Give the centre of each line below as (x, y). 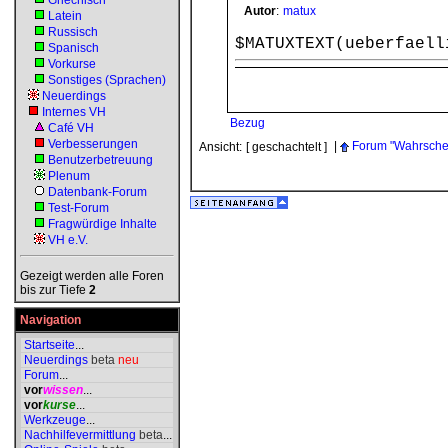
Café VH (71, 128)
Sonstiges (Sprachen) (107, 80)
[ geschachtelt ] (286, 147)
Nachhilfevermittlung (80, 435)
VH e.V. (68, 240)
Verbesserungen (93, 144)
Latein (65, 16)
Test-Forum (78, 208)
